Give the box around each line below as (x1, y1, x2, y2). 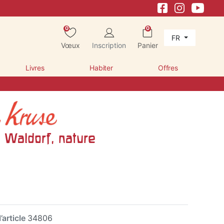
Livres (25, 63, 44, 72)
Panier (137, 40, 158, 49)
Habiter (89, 63, 113, 72)
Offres (158, 63, 178, 72)
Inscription (91, 40, 126, 49)
